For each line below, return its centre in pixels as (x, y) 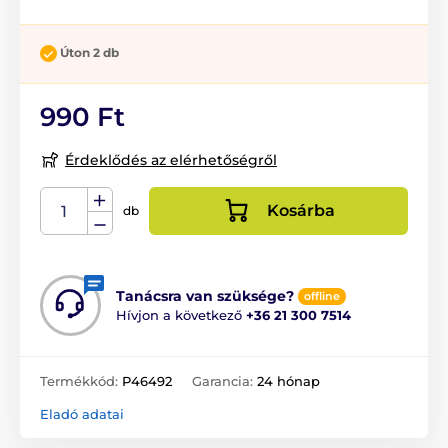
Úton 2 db (89, 53)
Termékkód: (81, 380)
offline (322, 296)
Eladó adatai (82, 413)
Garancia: (224, 380)
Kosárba (300, 210)
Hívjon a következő (181, 315)
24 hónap (288, 380)
